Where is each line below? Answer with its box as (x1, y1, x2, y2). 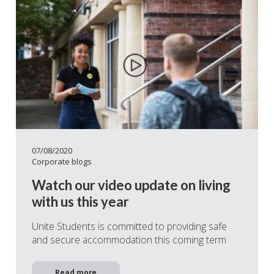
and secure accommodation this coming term (32, 232, 226, 246)
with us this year (32, 193, 129, 210)
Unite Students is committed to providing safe (32, 219, 227, 233)
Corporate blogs (32, 156, 92, 168)
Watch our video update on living (32, 176, 231, 193)
